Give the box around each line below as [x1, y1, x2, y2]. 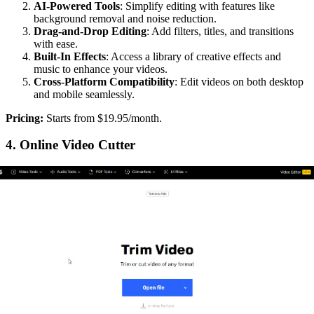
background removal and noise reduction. [34, 12, 217, 25]
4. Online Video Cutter [6, 137, 135, 153]
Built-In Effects [34, 50, 106, 62]
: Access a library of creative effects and [106, 50, 281, 62]
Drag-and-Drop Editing [34, 25, 146, 37]
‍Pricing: [6, 111, 43, 124]
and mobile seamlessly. [34, 88, 135, 100]
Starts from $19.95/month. [43, 111, 162, 124]
